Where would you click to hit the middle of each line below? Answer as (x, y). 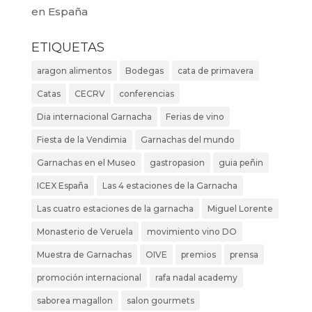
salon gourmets (160, 301)
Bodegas (144, 71)
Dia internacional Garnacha (94, 117)
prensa (244, 255)
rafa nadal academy (196, 278)
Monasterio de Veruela (85, 232)
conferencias (146, 94)
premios (198, 255)
